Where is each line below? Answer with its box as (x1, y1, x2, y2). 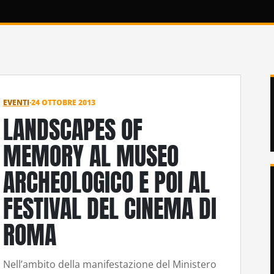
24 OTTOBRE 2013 (31, 97, 95, 108)
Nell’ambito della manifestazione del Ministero (2, 257, 217, 272)
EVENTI (2, 97, 29, 108)
